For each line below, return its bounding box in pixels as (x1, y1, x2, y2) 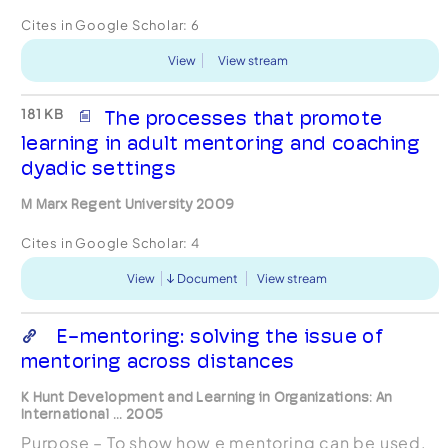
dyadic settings (20, 155, 176, 180)
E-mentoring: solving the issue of (55, 323, 384, 348)
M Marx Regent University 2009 (20, 195, 235, 212)
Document (177, 270, 239, 286)
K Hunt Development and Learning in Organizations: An (20, 388, 393, 405)
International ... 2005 (20, 405, 164, 422)
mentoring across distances (20, 348, 295, 373)
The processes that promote (103, 105, 383, 130)
